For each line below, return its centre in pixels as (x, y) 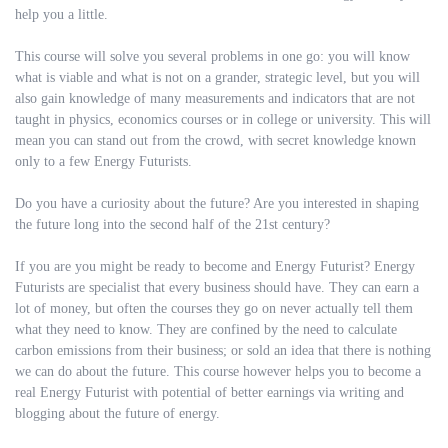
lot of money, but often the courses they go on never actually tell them (214, 308)
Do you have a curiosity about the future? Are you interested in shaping (217, 203)
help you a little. (61, 14)
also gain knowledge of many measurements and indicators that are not (215, 98)
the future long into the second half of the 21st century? (172, 224)
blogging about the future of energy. (117, 413)
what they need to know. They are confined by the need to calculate (206, 329)
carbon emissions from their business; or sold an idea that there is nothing (223, 350)
